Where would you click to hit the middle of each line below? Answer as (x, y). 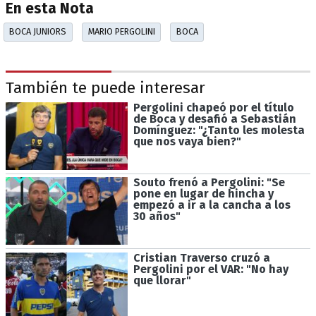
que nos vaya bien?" (187, 141)
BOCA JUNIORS (38, 32)
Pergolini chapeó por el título (213, 107)
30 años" (157, 217)
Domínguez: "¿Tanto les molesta (219, 130)
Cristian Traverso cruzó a (201, 258)
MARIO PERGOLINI (121, 32)
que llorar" (162, 281)
